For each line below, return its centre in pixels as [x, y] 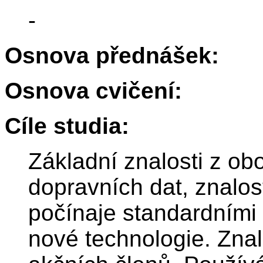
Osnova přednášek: [112, 56]
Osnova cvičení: [93, 91]
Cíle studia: [67, 126]
